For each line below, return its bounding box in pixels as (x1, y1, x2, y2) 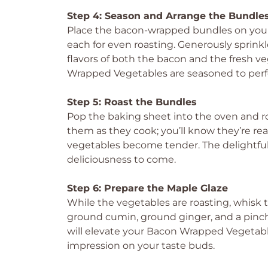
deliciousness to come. (67, 154, 176, 165)
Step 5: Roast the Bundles (67, 96, 197, 108)
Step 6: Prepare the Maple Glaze (67, 182, 228, 194)
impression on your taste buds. (67, 240, 215, 251)
